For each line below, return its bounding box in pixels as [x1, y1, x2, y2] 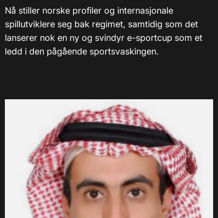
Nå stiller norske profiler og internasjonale [5, 5, 173, 16]
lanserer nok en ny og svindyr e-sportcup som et [5, 33, 202, 43]
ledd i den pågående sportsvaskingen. [5, 46, 159, 56]
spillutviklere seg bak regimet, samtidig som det [5, 19, 198, 29]
